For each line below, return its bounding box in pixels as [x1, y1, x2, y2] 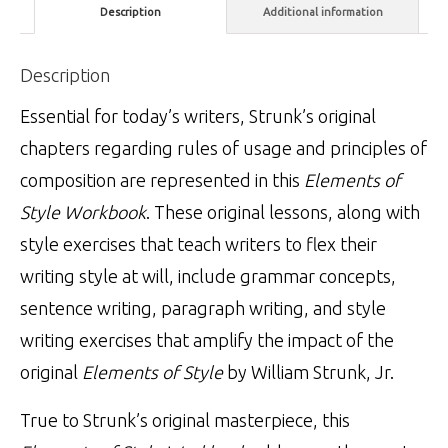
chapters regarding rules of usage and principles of [20, 137, 427, 158]
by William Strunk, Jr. [223, 361, 394, 382]
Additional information [262, 5, 383, 18]
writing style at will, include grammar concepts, [20, 265, 396, 286]
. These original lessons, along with [146, 201, 420, 222]
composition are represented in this [20, 169, 304, 190]
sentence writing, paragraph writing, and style [20, 297, 386, 318]
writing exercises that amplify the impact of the [20, 329, 394, 350]
